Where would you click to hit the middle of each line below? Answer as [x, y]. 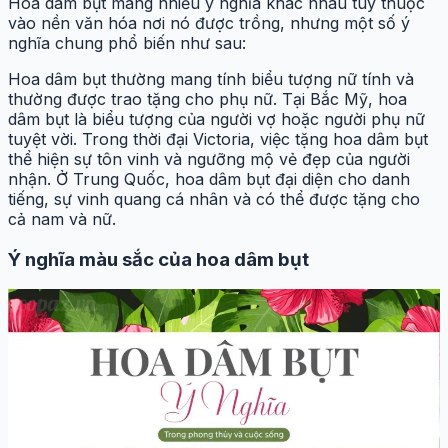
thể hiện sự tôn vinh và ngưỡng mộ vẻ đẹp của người [209, 158]
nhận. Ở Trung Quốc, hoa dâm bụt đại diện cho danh [209, 178]
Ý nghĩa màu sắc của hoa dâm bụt [158, 259]
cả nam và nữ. [62, 218]
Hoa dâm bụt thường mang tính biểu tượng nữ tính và [211, 78]
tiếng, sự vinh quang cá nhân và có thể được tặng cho [214, 198]
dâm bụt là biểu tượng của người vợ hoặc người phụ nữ [216, 118]
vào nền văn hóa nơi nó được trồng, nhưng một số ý [209, 22]
